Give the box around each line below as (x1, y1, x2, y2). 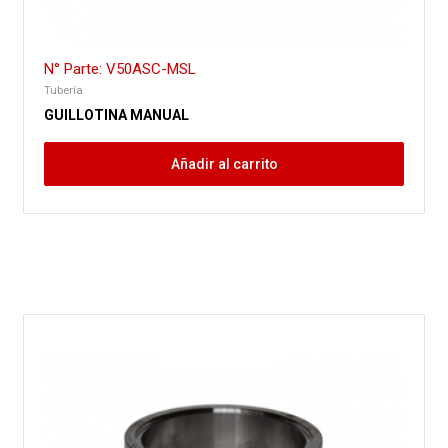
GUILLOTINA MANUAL (44, 106, 190, 123)
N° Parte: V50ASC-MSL (44, 59, 197, 78)
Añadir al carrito (170, 155, 278, 172)
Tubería (44, 82, 84, 97)
